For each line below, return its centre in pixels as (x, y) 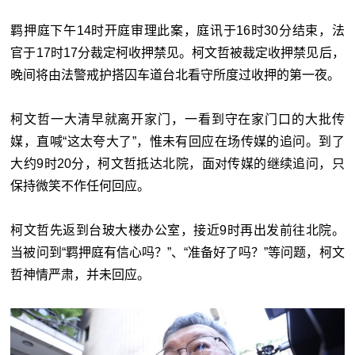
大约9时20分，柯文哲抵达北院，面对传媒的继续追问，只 (177, 164)
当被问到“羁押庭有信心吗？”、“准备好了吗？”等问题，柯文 (177, 253)
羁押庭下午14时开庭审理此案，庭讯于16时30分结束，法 (177, 31)
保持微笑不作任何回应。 (80, 186)
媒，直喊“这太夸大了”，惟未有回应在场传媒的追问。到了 (177, 142)
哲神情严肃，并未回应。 (80, 275)
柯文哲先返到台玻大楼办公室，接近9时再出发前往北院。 (177, 231)
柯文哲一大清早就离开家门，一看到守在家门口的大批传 (177, 120)
